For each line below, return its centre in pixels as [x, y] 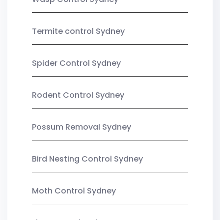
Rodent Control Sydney [78, 95]
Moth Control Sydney [74, 191]
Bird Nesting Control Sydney [87, 159]
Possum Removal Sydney [82, 127]
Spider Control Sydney [76, 63]
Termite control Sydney [78, 31]
